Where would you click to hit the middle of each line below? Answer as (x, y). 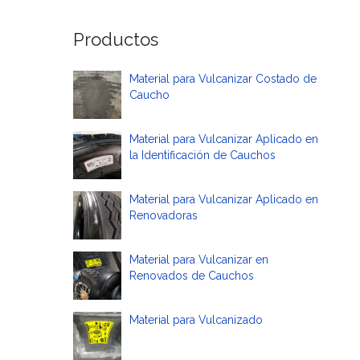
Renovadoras (164, 215)
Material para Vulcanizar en (199, 260)
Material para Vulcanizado (196, 320)
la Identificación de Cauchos (202, 155)
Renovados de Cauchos (192, 276)
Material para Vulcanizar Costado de (223, 79)
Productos (116, 39)
